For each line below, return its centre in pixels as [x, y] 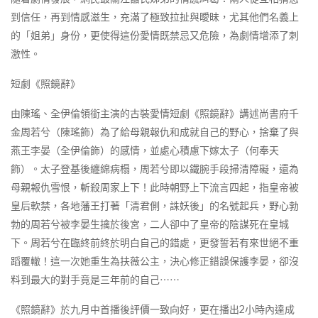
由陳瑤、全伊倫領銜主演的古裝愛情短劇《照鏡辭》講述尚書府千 [155, 114]
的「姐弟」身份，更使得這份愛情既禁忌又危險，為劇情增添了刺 [155, 35]
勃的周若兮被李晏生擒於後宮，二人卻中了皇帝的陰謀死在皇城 [150, 224]
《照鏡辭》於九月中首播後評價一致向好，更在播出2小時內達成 [153, 309]
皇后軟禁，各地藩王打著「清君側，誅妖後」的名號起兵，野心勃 [155, 206]
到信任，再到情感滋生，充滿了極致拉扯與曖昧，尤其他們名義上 [155, 17]
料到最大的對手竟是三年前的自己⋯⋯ [95, 280]
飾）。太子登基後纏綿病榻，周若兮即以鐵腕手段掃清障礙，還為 [155, 169]
